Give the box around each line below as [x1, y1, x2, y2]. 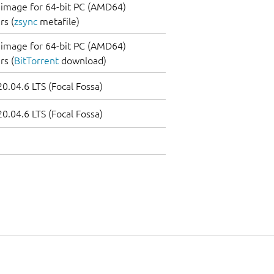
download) [59, 55, 106, 67]
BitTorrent [14, 55, 59, 67]
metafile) [37, 16, 80, 28]
